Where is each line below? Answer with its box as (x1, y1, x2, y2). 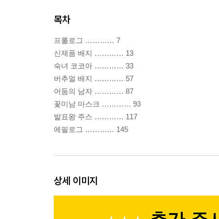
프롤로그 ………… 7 (54, 36, 120, 45)
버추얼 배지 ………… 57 (54, 74, 133, 83)
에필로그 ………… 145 (54, 125, 128, 134)
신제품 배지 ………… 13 (54, 49, 133, 58)
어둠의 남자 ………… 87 (54, 87, 133, 96)
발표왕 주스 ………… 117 (54, 112, 137, 121)
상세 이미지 (54, 175, 98, 187)
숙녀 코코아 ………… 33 (54, 62, 133, 70)
